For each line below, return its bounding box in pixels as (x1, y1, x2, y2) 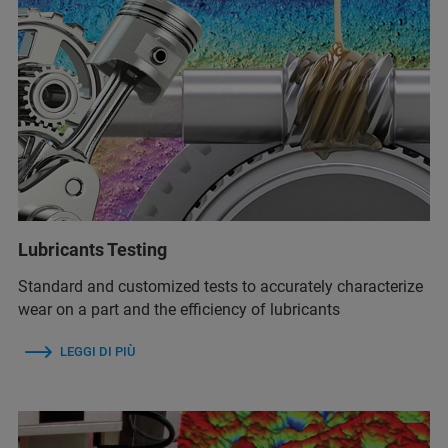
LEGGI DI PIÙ (60, 343, 135, 359)
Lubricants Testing (18, 238, 167, 260)
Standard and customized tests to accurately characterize (18, 276, 423, 296)
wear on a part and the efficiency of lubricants (18, 299, 340, 319)
